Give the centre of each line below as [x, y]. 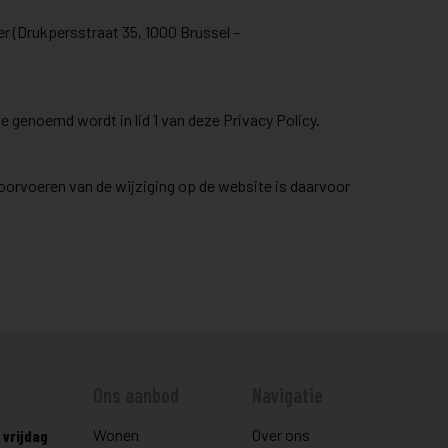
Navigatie [287, 395]
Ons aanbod [136, 395]
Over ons [280, 434]
